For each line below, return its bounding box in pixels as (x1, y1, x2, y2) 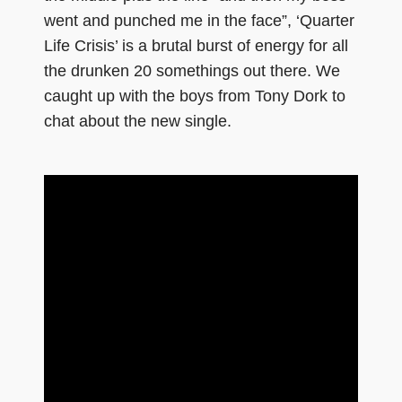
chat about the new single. (44, 111, 232, 130)
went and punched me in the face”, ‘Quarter (44, 11, 354, 30)
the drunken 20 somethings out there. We (44, 61, 340, 80)
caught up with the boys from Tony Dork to (44, 86, 345, 105)
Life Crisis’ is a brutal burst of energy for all (44, 36, 348, 55)
